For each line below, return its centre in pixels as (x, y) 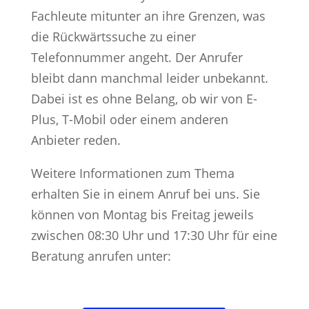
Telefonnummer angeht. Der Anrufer (137, 57)
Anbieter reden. (76, 140)
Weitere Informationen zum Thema (132, 173)
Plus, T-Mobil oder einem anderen (129, 119)
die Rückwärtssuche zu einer (113, 36)
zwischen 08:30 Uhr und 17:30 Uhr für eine (154, 235)
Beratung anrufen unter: (101, 256)
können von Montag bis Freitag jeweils (142, 214)
